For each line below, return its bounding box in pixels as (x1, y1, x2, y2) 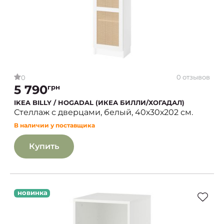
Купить (29, 141, 59, 151)
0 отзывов (176, 72, 210, 81)
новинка (17, 188, 47, 196)
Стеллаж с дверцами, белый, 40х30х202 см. (14, 107, 193, 117)
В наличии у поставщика (14, 121, 95, 129)
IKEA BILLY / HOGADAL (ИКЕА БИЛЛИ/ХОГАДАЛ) (14, 98, 184, 106)
